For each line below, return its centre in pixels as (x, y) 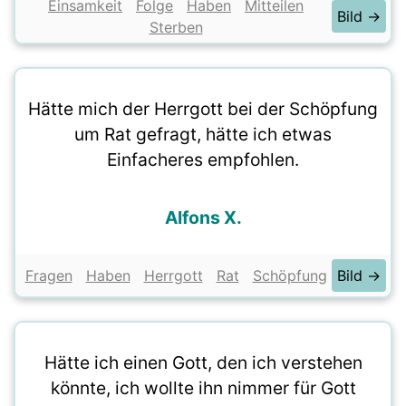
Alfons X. (203, 217)
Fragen (48, 275)
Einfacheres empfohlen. (203, 159)
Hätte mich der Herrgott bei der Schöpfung (203, 109)
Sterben (176, 27)
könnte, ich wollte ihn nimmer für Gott (203, 388)
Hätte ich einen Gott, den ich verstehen (203, 362)
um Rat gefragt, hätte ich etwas (203, 134)
